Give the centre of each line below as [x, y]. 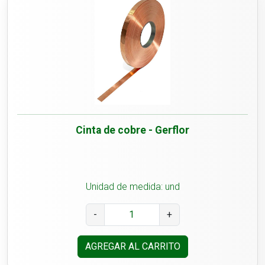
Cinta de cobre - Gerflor [132, 130]
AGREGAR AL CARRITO [132, 247]
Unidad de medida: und [132, 187]
